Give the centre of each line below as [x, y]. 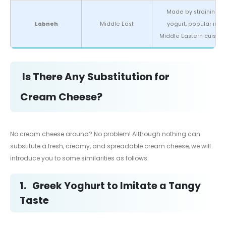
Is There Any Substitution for [96, 76]
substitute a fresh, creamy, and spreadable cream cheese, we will [110, 146]
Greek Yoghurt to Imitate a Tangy [117, 186]
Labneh [46, 24]
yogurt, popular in [192, 24]
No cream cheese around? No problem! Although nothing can [105, 134]
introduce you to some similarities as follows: [79, 158]
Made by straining [192, 12]
